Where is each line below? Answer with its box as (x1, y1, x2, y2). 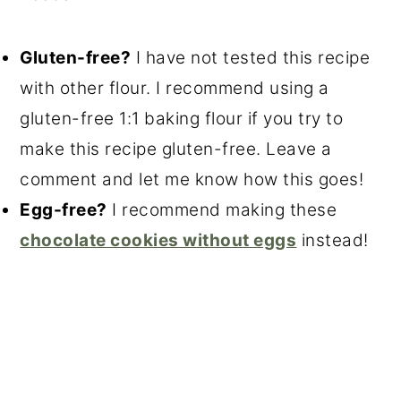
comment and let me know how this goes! (20, 169, 364, 191)
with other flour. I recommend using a (20, 78, 329, 99)
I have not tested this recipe (131, 47, 371, 69)
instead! (296, 230, 369, 252)
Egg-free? (20, 200, 107, 221)
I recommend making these (107, 200, 337, 221)
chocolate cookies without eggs (20, 230, 297, 252)
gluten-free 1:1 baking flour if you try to (20, 108, 344, 130)
